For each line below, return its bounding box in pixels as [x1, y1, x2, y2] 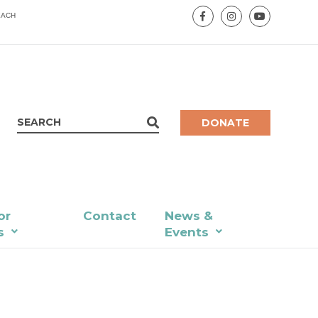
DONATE [201, 116, 249, 130]
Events [165, 225, 209, 240]
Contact [83, 209, 137, 224]
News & [165, 209, 214, 224]
